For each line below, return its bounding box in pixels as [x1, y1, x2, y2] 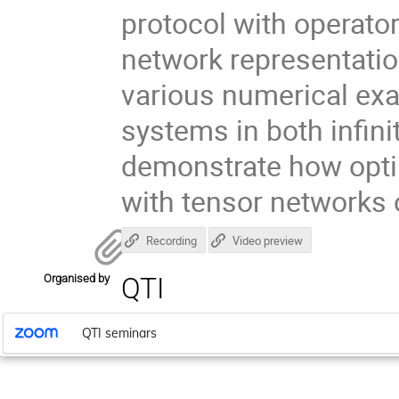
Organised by [44, 272, 110, 286]
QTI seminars [81, 324, 157, 341]
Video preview [232, 232, 304, 249]
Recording [145, 232, 197, 249]
